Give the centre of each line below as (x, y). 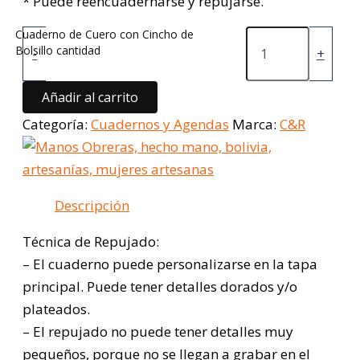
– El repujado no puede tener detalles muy (158, 332)
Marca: (256, 125)
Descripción (92, 206)
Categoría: (57, 125)
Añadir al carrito (90, 98)
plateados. (56, 309)
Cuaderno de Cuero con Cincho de (105, 35)
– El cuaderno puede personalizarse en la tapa (170, 264)
